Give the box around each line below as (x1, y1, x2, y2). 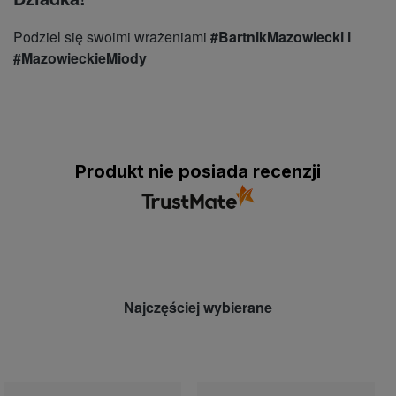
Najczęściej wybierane (124, 297, 272, 318)
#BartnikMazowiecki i (210, 27, 351, 48)
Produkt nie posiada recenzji (75, 161, 321, 183)
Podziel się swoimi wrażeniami (13, 27, 210, 48)
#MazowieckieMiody (13, 48, 147, 69)
